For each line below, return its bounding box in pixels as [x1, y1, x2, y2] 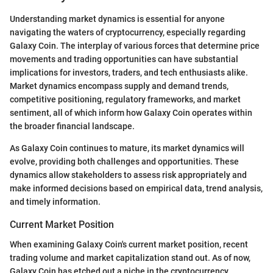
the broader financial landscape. [10, 121, 135, 132]
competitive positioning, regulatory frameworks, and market [10, 94, 241, 105]
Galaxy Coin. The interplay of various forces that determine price [10, 41, 260, 51]
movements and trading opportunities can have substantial [10, 54, 238, 65]
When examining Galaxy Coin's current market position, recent [10, 239, 248, 249]
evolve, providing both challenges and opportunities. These [10, 157, 239, 167]
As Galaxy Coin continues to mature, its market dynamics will [10, 143, 244, 154]
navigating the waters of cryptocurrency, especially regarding [10, 27, 246, 38]
